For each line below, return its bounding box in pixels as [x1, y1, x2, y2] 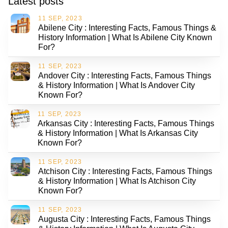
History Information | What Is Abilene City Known [38, 33, 213, 42]
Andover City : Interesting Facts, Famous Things [38, 71, 211, 80]
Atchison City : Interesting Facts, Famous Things [38, 166, 212, 176]
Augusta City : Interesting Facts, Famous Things [38, 214, 211, 223]
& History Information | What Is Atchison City [38, 176, 196, 185]
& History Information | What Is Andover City [38, 80, 195, 90]
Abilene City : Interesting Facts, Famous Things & [38, 23, 217, 32]
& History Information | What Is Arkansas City [38, 128, 198, 137]
